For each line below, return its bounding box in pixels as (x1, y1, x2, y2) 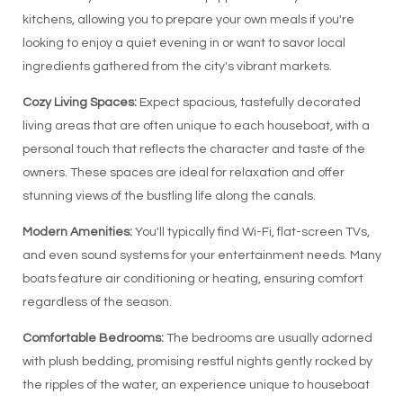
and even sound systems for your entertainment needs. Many (22, 249, 381, 262)
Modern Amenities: (22, 226, 132, 238)
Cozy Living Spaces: (22, 96, 137, 109)
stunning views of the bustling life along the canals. (22, 190, 316, 202)
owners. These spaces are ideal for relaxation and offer (22, 166, 345, 179)
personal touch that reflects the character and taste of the (22, 143, 365, 156)
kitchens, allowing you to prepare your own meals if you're (22, 13, 354, 26)
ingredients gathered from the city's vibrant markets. (22, 60, 332, 73)
